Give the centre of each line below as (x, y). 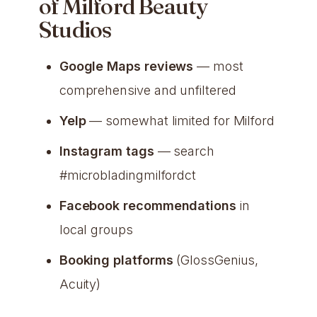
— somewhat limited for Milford (180, 120)
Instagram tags (106, 151)
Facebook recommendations (148, 205)
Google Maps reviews (126, 66)
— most (218, 66)
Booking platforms (116, 260)
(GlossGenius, (216, 260)
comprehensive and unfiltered (148, 90)
